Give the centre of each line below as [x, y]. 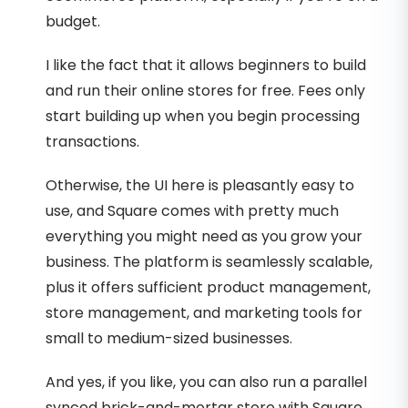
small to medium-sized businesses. [169, 338]
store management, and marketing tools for [204, 312]
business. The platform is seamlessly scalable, [209, 261]
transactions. [92, 141]
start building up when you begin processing [203, 116]
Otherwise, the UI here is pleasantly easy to [200, 185]
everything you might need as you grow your [204, 236]
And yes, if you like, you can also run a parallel [206, 382]
